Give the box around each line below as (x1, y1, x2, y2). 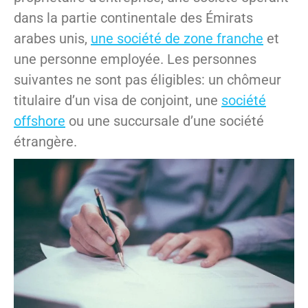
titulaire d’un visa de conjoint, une (14, 92, 221, 109)
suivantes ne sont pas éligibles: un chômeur (14, 71, 281, 89)
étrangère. (14, 133, 77, 151)
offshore (14, 113, 65, 130)
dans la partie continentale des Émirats (14, 10, 253, 27)
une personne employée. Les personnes (14, 51, 256, 68)
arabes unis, (14, 30, 91, 47)
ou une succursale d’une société (65, 113, 264, 130)
